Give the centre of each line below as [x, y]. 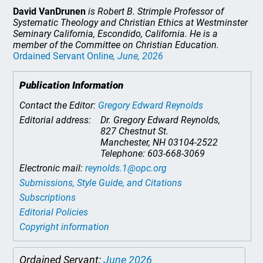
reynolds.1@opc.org [126, 168]
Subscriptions [48, 198]
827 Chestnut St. [135, 131]
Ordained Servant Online [63, 56]
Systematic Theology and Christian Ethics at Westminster [131, 23]
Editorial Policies [54, 212]
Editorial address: [57, 120]
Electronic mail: [53, 168]
